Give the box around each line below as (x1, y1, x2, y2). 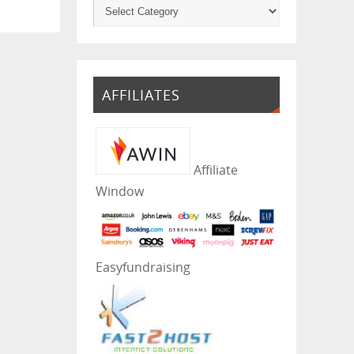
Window (95, 182, 144, 200)
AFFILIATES (101, 85, 180, 104)
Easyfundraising (95, 258, 190, 276)
